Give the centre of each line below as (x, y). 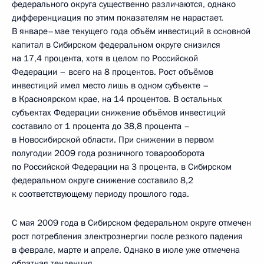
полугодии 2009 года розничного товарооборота (108, 153)
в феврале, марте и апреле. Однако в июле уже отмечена (126, 250)
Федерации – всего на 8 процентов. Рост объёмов (113, 72)
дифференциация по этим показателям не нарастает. (118, 18)
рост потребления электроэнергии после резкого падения (127, 236)
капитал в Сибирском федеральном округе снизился (116, 45)
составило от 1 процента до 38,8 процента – (101, 126)
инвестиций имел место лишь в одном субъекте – (110, 85)
